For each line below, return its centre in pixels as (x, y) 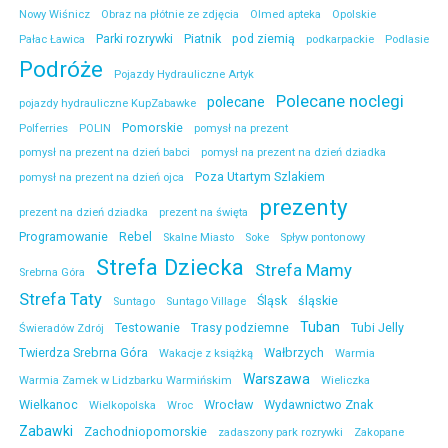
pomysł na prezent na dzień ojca (101, 178)
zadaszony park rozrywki (280, 433)
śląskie (318, 301)
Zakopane (379, 433)
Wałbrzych (294, 353)
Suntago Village (206, 302)
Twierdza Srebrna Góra (83, 353)
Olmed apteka (285, 15)
